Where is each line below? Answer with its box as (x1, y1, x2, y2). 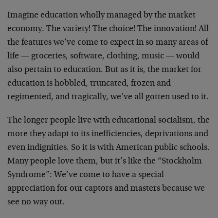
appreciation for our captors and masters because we (7, 184, 205, 193)
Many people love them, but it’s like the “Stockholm (7, 157, 202, 166)
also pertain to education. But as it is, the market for (7, 66, 201, 74)
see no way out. (7, 198, 65, 207)
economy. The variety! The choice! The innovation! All (7, 25, 209, 34)
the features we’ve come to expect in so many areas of (7, 38, 208, 47)
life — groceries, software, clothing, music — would (7, 52, 200, 61)
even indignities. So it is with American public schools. (7, 144, 210, 152)
